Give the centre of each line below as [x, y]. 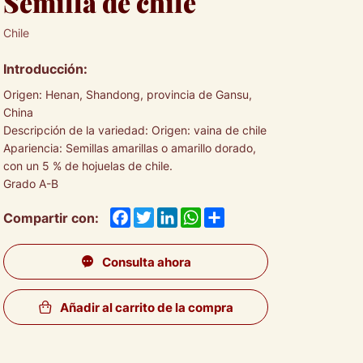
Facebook [162, 216]
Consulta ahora [146, 262]
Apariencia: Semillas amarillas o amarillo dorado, [130, 148]
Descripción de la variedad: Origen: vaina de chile [135, 130]
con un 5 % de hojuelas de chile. [88, 166]
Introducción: [46, 69]
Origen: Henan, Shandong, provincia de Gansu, [128, 95]
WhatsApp [235, 216]
